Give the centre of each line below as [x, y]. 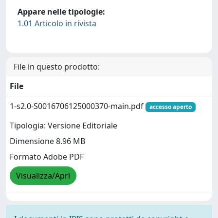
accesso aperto [170, 107]
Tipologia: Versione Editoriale [64, 126]
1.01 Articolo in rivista [57, 23]
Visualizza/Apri [43, 176]
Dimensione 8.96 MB [47, 141]
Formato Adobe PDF [47, 157]
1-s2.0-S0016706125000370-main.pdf [78, 106]
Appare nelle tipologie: [61, 11]
